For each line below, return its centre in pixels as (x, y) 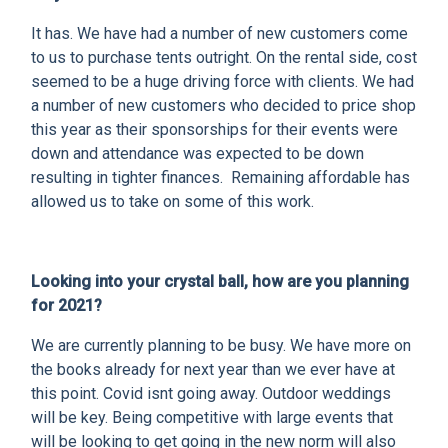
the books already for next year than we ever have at (213, 370)
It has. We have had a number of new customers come (219, 34)
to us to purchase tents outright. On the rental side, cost (224, 58)
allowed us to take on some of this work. (174, 202)
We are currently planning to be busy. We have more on (221, 346)
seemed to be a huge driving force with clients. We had (222, 82)
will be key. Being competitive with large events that (212, 418)
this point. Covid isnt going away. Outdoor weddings (211, 394)
